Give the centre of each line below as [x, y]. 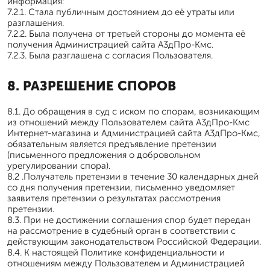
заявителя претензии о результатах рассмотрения [114, 198]
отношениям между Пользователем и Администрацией [126, 263]
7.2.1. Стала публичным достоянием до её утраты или [121, 12]
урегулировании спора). [59, 166]
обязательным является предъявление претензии [112, 144]
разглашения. [36, 23]
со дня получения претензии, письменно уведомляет [121, 187]
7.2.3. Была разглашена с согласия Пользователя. [110, 55]
